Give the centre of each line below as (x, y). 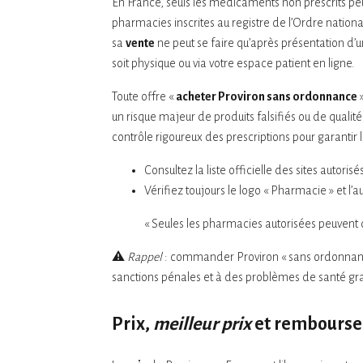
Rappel (145, 256)
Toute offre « (144, 96)
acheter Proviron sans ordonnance (267, 96)
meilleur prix (202, 324)
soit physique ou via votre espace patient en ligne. (233, 63)
